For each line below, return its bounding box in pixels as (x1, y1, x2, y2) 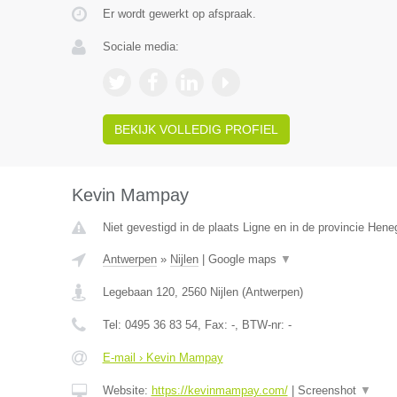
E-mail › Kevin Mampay (102, 351, 223, 364)
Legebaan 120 (102, 285, 175, 299)
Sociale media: (102, 40, 179, 53)
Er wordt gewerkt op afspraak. (102, 7, 256, 20)
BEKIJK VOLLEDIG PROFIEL (113, 122, 278, 136)
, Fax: (197, 318, 231, 331)
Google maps (207, 253, 280, 266)
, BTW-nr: (234, 318, 288, 331)
